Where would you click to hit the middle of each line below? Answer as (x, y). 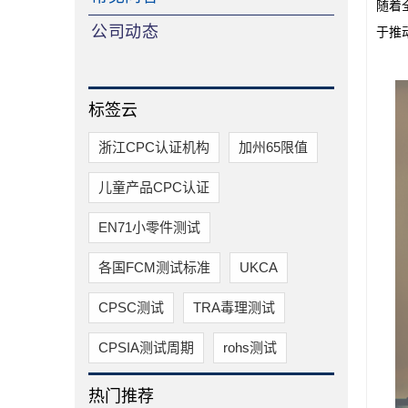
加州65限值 (273, 147)
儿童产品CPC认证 (154, 187)
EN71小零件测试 (149, 227)
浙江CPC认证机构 (154, 147)
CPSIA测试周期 (146, 347)
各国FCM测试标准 (154, 267)
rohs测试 (250, 347)
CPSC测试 (131, 307)
